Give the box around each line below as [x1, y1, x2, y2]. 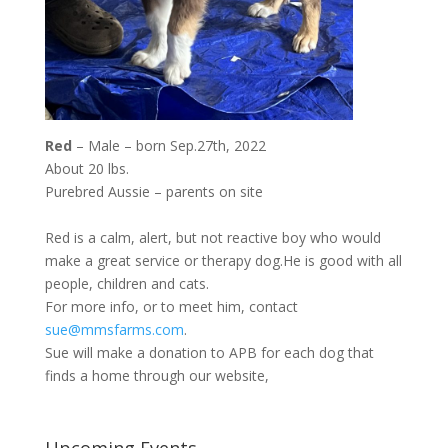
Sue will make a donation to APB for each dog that [44, 342, 374, 362]
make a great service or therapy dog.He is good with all [44, 250, 402, 270]
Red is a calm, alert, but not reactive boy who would [44, 227, 381, 247]
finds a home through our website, [44, 365, 269, 385]
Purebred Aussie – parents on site [44, 181, 263, 201]
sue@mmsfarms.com [44, 319, 184, 339]
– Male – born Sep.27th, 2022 [71, 135, 266, 155]
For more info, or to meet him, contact [44, 296, 298, 316]
